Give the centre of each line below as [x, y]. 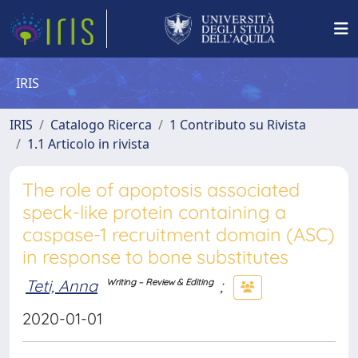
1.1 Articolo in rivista [88, 144]
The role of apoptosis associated [161, 190]
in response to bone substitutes [155, 257]
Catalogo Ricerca [101, 125]
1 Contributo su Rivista [238, 125]
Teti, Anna [62, 285]
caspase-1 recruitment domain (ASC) [179, 235]
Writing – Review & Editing [160, 282]
